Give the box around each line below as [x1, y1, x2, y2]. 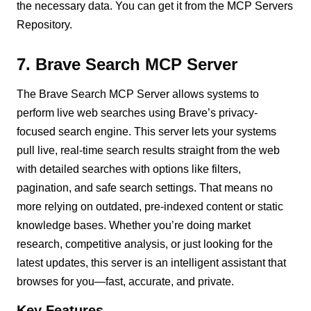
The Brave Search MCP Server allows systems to [17, 87, 260, 100]
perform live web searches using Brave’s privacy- [17, 106, 258, 119]
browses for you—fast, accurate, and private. [17, 275, 235, 287]
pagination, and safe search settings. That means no [17, 181, 274, 194]
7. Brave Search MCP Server [17, 54, 238, 74]
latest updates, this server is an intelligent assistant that [17, 256, 287, 269]
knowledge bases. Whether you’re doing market [17, 219, 251, 231]
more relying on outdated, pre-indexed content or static [17, 200, 284, 212]
